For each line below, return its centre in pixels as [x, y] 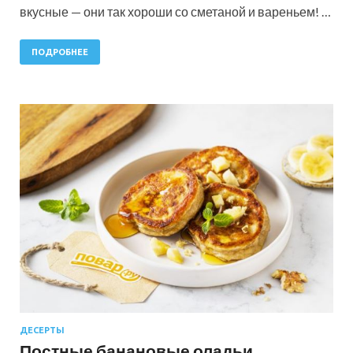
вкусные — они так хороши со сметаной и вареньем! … [175, 12]
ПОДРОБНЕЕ [60, 52]
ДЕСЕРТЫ [42, 330]
